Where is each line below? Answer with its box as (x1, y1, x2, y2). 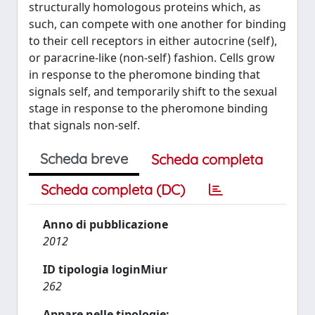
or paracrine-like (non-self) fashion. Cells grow (29, 50, 275, 65)
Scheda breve (40, 150, 128, 167)
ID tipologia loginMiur (43, 262, 167, 277)
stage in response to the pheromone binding (29, 101, 268, 116)
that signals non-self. (29, 117, 140, 133)
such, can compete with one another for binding (29, 16, 286, 32)
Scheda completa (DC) (41, 181, 185, 198)
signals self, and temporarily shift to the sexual (29, 84, 277, 99)
